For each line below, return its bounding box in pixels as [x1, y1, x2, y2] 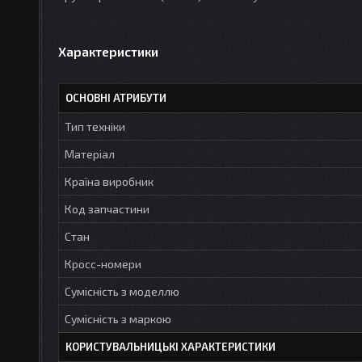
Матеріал [65, 146, 115, 161]
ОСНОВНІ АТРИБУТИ [65, 90, 166, 104]
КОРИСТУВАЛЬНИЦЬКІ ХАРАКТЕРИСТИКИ [65, 339, 276, 353]
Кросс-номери [65, 256, 141, 271]
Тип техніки [65, 119, 125, 133]
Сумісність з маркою [65, 311, 171, 326]
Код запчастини [65, 201, 149, 216]
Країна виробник [65, 174, 154, 188]
